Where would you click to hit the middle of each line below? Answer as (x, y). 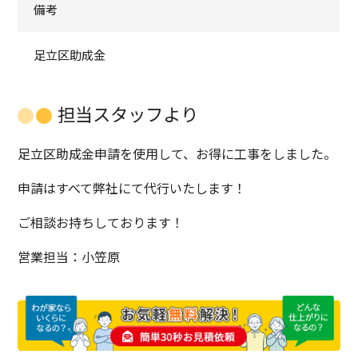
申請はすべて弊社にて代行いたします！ (132, 188)
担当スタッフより (128, 114)
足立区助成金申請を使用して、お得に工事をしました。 (177, 154)
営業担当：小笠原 (69, 257)
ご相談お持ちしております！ (101, 223)
